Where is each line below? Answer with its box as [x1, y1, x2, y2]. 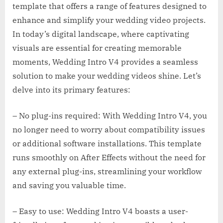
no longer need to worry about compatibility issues [12, 124, 205, 135]
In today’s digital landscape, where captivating [12, 29, 189, 39]
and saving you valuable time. [12, 180, 126, 191]
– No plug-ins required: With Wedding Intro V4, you [12, 111, 207, 121]
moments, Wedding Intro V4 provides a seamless [12, 57, 198, 67]
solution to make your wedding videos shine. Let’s [12, 71, 201, 81]
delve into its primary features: [12, 85, 130, 95]
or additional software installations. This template [12, 138, 202, 149]
